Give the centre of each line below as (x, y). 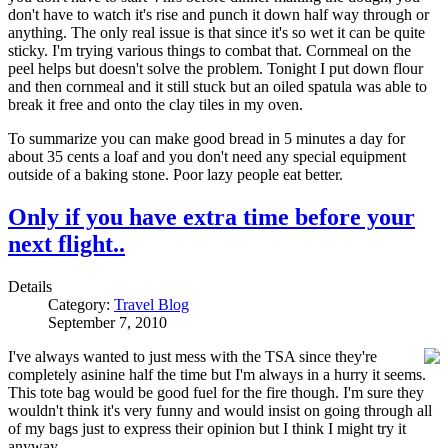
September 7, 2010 (107, 323)
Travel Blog (151, 305)
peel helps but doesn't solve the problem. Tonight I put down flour (215, 69)
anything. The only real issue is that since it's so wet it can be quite (216, 33)
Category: (81, 305)
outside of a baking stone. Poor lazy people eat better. (175, 175)
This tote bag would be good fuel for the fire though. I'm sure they (216, 393)
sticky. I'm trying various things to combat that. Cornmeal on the (209, 51)
